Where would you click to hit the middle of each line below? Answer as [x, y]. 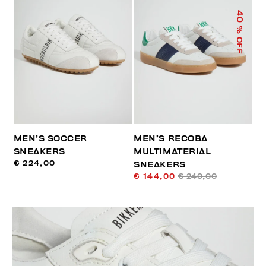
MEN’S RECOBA [171, 138]
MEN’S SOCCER [50, 138]
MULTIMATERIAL [172, 151]
